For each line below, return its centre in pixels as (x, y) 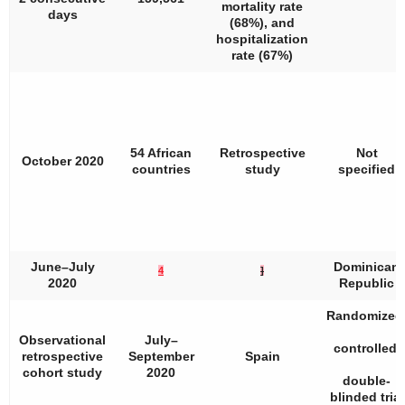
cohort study (62, 372)
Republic (367, 283)
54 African (161, 153)
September (161, 356)
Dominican (367, 267)
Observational (62, 340)
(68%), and (262, 23)
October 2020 (62, 161)
